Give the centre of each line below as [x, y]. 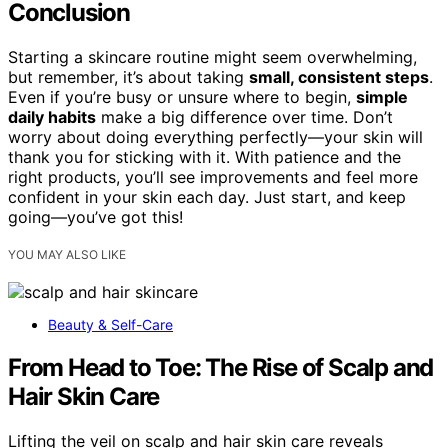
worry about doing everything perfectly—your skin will [215, 136]
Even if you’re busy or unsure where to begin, [182, 96]
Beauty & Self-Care [110, 324]
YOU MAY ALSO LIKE [67, 254]
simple [382, 96]
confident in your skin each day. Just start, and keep [207, 196]
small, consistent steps [339, 76]
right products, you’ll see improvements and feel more [213, 176]
